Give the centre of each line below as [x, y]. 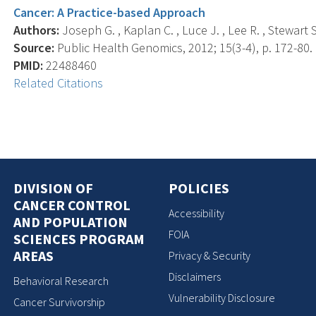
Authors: [37, 30]
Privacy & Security [209, 255]
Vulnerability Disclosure [222, 298]
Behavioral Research [61, 281]
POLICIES [199, 188]
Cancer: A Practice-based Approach [110, 12]
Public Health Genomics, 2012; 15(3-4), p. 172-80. [184, 47]
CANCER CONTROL [72, 205]
